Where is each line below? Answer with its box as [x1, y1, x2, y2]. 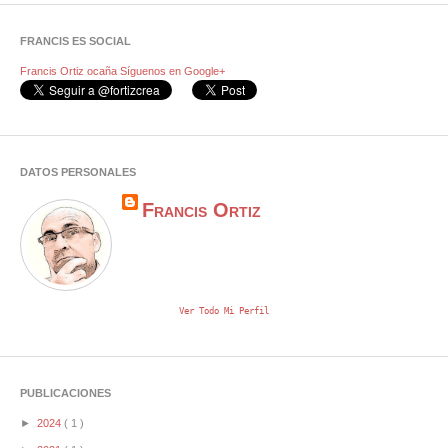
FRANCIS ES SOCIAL [20, 34, 131, 47]
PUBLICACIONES [20, 386, 111, 399]
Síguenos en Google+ [120, 64, 225, 77]
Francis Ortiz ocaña [20, 64, 117, 77]
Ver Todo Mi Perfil [179, 305, 269, 316]
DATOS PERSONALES [20, 165, 136, 178]
